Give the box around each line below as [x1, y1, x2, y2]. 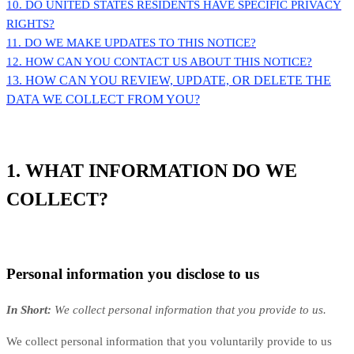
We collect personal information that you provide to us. [55, 303, 326, 316]
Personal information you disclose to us [6, 265, 259, 282]
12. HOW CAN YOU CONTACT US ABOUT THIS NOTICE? [6, 55, 312, 69]
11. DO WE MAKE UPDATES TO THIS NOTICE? [6, 36, 256, 50]
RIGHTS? [6, 17, 55, 31]
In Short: [6, 303, 51, 316]
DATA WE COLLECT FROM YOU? [6, 92, 200, 107]
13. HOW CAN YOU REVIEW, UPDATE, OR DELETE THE [6, 73, 331, 88]
